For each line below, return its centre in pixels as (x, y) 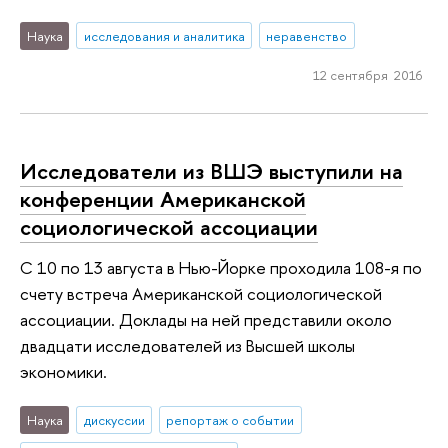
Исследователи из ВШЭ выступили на (211, 170)
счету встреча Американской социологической (201, 293)
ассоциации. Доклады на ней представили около (206, 319)
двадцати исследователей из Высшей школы (187, 345)
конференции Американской (163, 198)
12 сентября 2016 (367, 75)
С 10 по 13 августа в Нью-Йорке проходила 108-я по (221, 267)
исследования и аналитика (164, 35)
